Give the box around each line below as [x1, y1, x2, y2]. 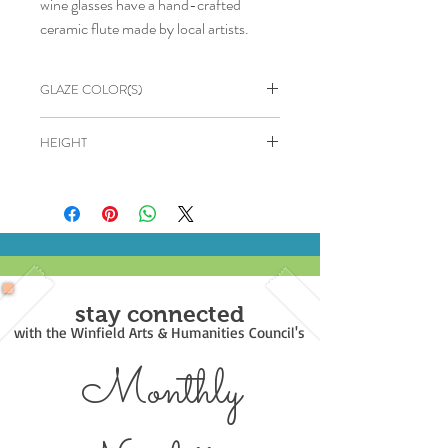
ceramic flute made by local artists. [40, 16, 252, 40]
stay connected [75, 300, 244, 327]
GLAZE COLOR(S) [40, 79, 142, 99]
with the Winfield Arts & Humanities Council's [14, 322, 305, 342]
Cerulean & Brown [40, 116, 154, 140]
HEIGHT [40, 132, 87, 152]
